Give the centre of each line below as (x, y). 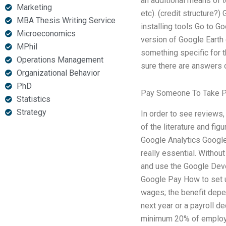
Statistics (33, 99)
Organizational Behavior (58, 73)
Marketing (34, 7)
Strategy (31, 112)
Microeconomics (46, 34)
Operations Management (60, 60)
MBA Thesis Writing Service (66, 20)
